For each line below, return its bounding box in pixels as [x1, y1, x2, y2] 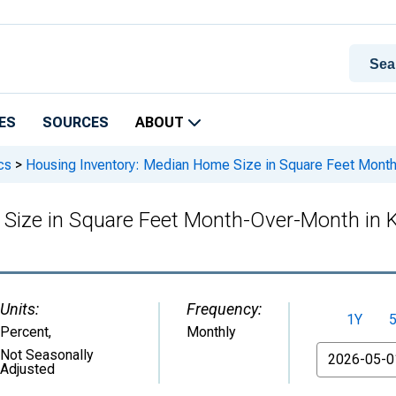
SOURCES [42, 114, 109, 131]
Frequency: [187, 300, 262, 318]
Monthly [187, 324, 236, 340]
